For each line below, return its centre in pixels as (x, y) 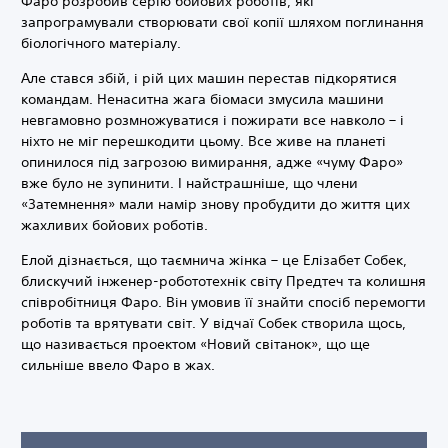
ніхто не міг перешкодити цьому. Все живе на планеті (203, 141)
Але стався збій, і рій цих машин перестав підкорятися (209, 78)
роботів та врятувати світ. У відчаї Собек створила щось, (213, 323)
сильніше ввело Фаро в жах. (118, 365)
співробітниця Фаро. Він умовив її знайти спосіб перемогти (223, 302)
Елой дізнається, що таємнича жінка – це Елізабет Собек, (214, 260)
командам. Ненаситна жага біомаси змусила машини (202, 99)
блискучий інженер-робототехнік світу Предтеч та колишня (223, 281)
